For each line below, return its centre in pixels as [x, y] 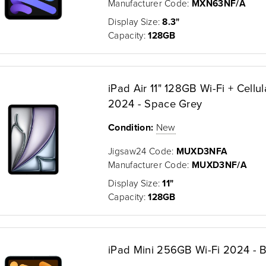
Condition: [131, 127]
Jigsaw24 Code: [142, 151]
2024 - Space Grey [155, 103]
